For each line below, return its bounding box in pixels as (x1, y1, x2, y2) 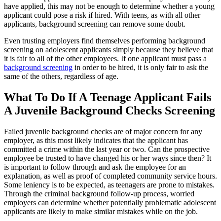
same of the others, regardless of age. (4, 72, 118, 81)
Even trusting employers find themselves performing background (4, 37, 205, 45)
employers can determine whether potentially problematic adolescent (4, 198, 216, 207)
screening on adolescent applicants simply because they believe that (4, 45, 213, 54)
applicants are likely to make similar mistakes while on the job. (4, 207, 198, 216)
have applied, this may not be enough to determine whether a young (4, 2, 215, 11)
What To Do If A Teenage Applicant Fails (4, 91, 211, 104)
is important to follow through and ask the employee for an (4, 163, 186, 172)
